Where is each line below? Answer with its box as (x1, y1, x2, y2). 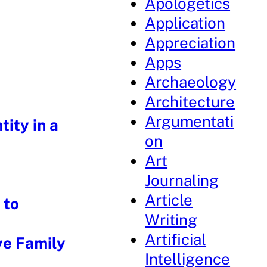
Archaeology (145, 73, 237, 91)
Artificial (145, 230, 207, 249)
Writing (145, 210, 198, 229)
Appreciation (145, 33, 236, 52)
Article (145, 191, 193, 209)
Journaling (145, 171, 219, 190)
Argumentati (145, 112, 234, 131)
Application (145, 14, 226, 32)
